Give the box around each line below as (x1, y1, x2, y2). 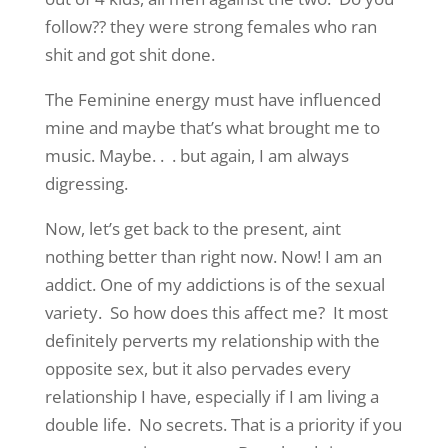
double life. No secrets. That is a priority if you (44, 413, 402, 436)
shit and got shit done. (44, 43, 215, 66)
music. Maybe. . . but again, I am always (44, 144, 349, 167)
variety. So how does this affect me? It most (44, 301, 388, 324)
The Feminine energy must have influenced (44, 88, 381, 111)
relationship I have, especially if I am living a (44, 385, 379, 408)
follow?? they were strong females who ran (44, 15, 377, 38)
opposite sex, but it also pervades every (44, 357, 351, 380)
